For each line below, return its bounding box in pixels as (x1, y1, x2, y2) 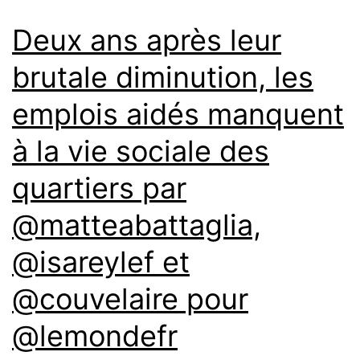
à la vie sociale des (12, 133, 269, 169)
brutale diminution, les (12, 59, 313, 95)
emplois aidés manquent (12, 96, 344, 132)
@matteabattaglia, (12, 207, 261, 243)
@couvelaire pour (12, 280, 248, 317)
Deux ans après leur (12, 22, 281, 58)
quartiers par (12, 170, 186, 206)
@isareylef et (12, 243, 190, 280)
